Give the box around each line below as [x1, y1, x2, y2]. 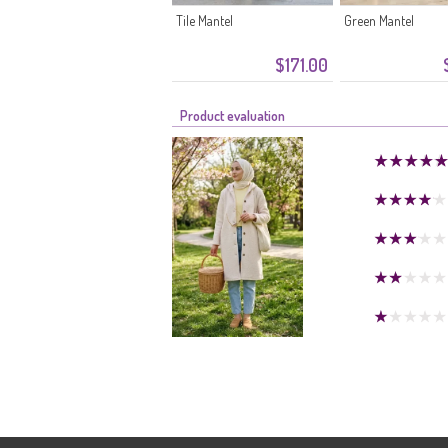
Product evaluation [180, 107, 285, 124]
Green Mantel [344, 12, 414, 29]
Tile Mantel [176, 12, 233, 29]
